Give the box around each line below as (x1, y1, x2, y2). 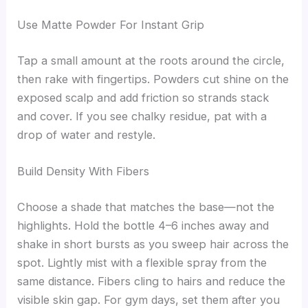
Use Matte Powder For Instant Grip (17, 18, 205, 32)
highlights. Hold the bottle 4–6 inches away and (17, 218, 269, 232)
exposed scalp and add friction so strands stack (17, 90, 269, 104)
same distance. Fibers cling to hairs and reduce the (17, 274, 286, 288)
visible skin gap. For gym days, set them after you (17, 292, 280, 307)
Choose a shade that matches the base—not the (17, 199, 275, 214)
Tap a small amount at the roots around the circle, (17, 53, 285, 67)
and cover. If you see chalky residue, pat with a (17, 109, 267, 123)
